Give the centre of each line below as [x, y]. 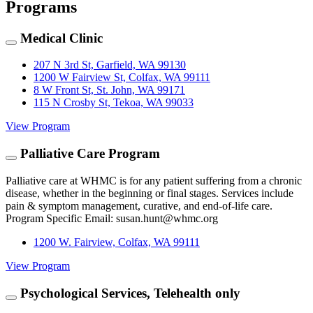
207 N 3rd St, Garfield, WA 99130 [110, 65]
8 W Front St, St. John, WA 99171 [109, 90]
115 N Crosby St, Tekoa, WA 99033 [114, 103]
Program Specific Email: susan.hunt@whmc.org [112, 218]
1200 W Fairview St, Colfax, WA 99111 [122, 78]
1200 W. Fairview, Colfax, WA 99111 [117, 242]
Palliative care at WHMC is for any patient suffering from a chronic [154, 180]
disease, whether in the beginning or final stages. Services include [150, 193]
